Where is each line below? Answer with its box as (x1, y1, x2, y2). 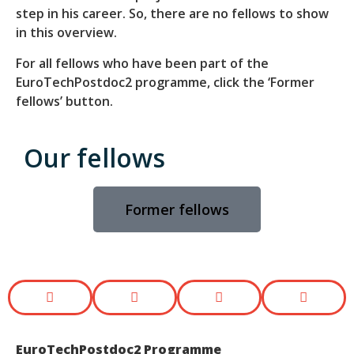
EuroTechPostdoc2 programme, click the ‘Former (16, 73, 314, 91)
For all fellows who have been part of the (16, 54, 269, 72)
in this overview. (16, 24, 117, 42)
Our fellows (24, 141, 165, 175)
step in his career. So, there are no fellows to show (16, 5, 329, 23)
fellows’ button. (16, 92, 116, 110)
